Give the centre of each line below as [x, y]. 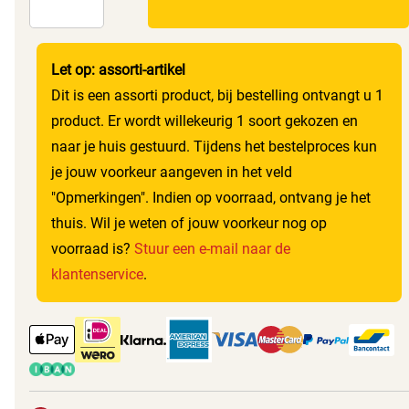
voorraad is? [93, 249]
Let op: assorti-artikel [118, 70]
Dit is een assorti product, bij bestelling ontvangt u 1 [217, 96]
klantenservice [97, 275]
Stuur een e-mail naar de [212, 249]
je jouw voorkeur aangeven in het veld [172, 173]
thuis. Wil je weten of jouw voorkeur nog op [189, 224]
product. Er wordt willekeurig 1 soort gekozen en [204, 121]
